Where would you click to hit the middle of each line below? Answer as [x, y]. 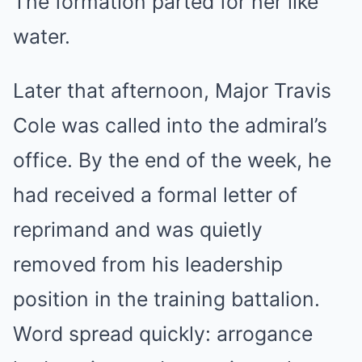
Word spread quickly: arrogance [163, 334]
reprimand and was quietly [138, 230]
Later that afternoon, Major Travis [172, 91]
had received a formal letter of [155, 195]
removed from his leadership [148, 265]
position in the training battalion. [166, 299]
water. [42, 37]
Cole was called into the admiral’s [170, 126]
